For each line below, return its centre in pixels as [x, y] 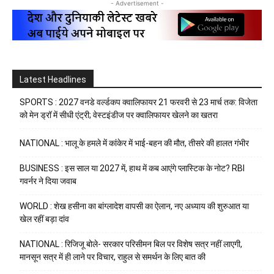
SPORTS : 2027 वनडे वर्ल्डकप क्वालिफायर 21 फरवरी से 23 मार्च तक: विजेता [139, 102]
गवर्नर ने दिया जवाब [48, 181]
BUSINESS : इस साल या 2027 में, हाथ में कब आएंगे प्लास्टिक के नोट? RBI [132, 168]
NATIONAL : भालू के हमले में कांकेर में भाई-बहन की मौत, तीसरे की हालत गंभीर [134, 143]
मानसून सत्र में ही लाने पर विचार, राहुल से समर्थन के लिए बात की [113, 257]
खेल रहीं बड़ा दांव [44, 219]
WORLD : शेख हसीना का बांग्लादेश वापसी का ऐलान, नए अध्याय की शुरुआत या [134, 206]
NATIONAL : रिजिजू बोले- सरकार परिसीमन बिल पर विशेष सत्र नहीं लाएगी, [131, 244]
